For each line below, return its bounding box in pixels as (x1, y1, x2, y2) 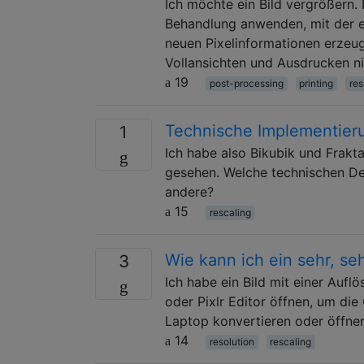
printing (299, 76, 334, 89)
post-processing (209, 76, 284, 89)
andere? (165, 183, 214, 200)
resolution (209, 335, 254, 348)
